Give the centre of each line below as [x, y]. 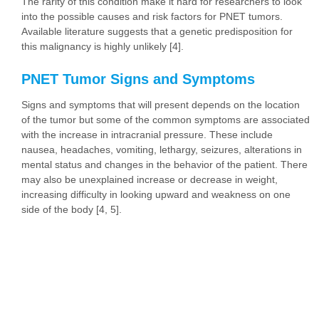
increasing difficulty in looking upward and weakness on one [156, 195]
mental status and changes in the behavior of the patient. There [164, 165]
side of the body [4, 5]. [72, 210]
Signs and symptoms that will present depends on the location [161, 105]
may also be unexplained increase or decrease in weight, [150, 180]
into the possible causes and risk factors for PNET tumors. [152, 17]
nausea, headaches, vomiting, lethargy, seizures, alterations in [162, 150]
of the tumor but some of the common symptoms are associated [166, 120]
